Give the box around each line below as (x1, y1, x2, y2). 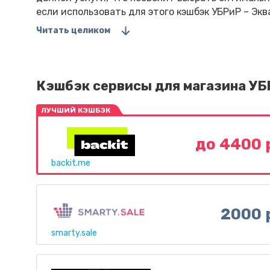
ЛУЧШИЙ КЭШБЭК (41, 106, 111, 115)
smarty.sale (51, 228, 97, 238)
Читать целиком (36, 25, 110, 36)
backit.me (51, 158, 90, 168)
